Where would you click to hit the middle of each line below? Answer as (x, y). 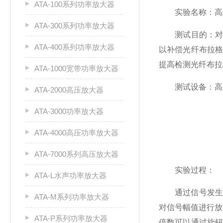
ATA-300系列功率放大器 (74, 26)
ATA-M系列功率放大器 (72, 197)
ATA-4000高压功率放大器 (76, 133)
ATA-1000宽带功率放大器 (76, 68)
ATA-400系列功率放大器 (74, 47)
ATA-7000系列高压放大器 (76, 154)
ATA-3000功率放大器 (69, 111)
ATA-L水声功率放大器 (70, 175)
